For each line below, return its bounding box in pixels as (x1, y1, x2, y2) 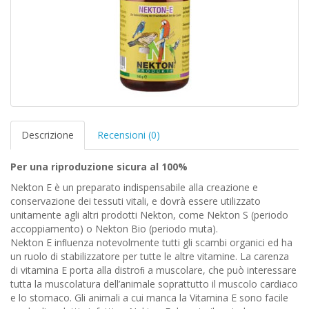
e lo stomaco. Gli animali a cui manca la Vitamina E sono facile (10, 291, 288, 304)
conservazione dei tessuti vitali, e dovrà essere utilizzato (10, 195, 261, 208)
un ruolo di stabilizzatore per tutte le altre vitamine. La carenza (10, 250, 289, 263)
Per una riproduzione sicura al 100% (10, 160, 188, 173)
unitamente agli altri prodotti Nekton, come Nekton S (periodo (10, 208, 288, 221)
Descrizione (21, 128, 74, 141)
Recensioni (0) (97, 128, 160, 141)
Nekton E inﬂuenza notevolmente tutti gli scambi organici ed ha (10, 236, 292, 249)
